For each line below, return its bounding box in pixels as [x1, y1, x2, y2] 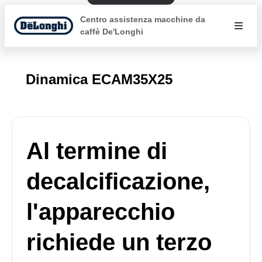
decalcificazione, [26, 168, 210, 194]
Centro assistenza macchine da [80, 15, 205, 24]
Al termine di [26, 138, 167, 164]
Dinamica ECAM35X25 [26, 71, 173, 87]
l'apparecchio [26, 199, 175, 225]
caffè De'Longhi [80, 27, 143, 36]
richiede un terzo [26, 229, 212, 255]
